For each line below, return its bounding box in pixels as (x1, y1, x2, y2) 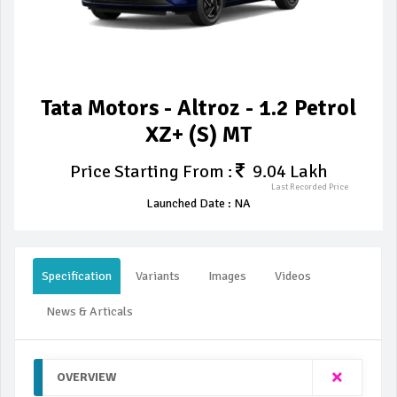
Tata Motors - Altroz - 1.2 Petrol (41, 94, 356, 122)
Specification (42, 269, 112, 284)
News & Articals (46, 304, 133, 320)
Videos (275, 269, 311, 284)
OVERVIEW (57, 370, 117, 385)
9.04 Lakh (248, 160, 328, 183)
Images (208, 269, 246, 284)
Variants (136, 269, 180, 284)
